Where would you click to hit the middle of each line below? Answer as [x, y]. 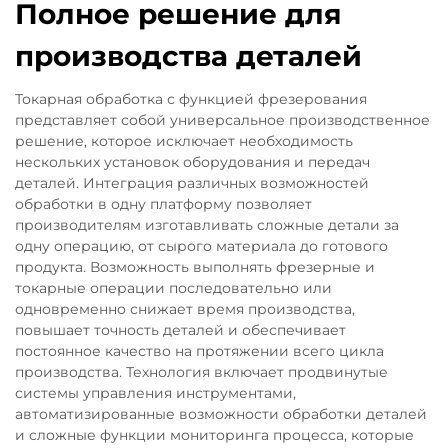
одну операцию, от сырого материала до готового [201, 245]
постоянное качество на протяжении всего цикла [199, 350]
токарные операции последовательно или [173, 287]
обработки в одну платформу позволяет [163, 203]
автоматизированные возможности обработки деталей [221, 413]
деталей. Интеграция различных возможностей [192, 182]
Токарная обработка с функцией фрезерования [191, 98]
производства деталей [188, 55]
